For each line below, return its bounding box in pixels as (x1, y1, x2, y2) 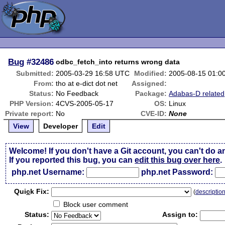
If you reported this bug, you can (9, 156, 135, 164)
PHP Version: (10, 99, 54, 107)
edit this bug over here (135, 156, 220, 164)
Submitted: (16, 69, 54, 77)
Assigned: (132, 79, 167, 87)
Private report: (5, 109, 54, 118)
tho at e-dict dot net (56, 79, 118, 87)
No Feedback (56, 89, 99, 97)
